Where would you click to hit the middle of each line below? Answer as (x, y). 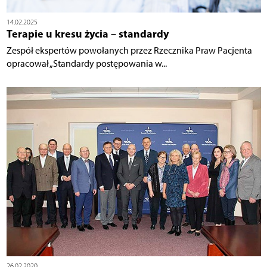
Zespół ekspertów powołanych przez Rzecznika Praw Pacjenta (129, 50)
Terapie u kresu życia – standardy (87, 33)
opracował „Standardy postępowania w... (86, 63)
